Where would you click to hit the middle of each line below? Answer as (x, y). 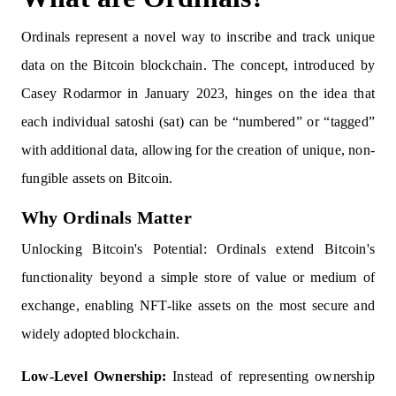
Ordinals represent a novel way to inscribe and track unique (198, 37)
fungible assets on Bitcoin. (97, 178)
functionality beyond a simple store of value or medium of (198, 277)
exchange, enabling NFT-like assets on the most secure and (198, 305)
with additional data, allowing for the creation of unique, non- (198, 150)
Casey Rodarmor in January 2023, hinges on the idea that (198, 93)
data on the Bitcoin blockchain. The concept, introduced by (198, 65)
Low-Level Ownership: (94, 376)
